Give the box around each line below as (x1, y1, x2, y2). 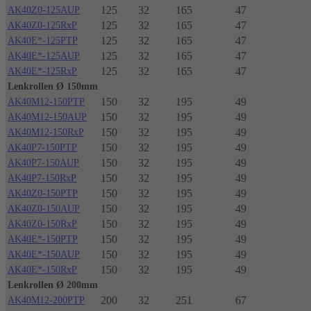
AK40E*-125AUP (8, 51, 80, 62)
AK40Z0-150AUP (8, 203, 80, 215)
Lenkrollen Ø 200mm (8, 280, 98, 291)
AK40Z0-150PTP (8, 188, 78, 199)
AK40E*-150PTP (8, 234, 78, 245)
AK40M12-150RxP (8, 127, 84, 138)
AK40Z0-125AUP (8, 5, 80, 16)
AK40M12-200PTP (8, 295, 85, 306)
